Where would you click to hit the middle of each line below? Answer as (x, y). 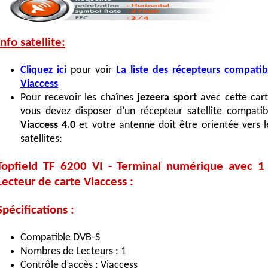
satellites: (41, 139)
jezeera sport (169, 98)
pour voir (91, 71)
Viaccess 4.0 (48, 126)
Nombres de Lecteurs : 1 (73, 251)
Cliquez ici (43, 71)
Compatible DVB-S (60, 237)
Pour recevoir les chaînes (79, 98)
